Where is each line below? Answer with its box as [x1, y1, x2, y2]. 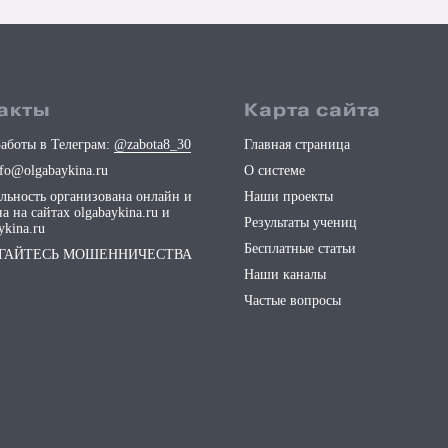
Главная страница [244, 137, 350, 152]
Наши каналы [244, 267, 326, 282]
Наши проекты [244, 189, 333, 204]
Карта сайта [244, 98, 381, 123]
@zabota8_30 [114, 137, 191, 152]
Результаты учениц [244, 215, 357, 230]
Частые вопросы [244, 293, 341, 308]
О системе [244, 163, 305, 178]
